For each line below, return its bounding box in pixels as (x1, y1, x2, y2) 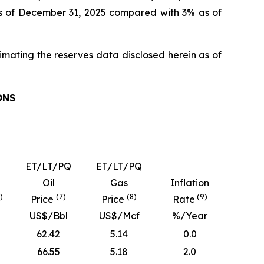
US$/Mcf (98, 210, 140, 222)
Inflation (170, 177, 209, 189)
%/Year (172, 210, 207, 222)
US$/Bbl (29, 210, 68, 222)
